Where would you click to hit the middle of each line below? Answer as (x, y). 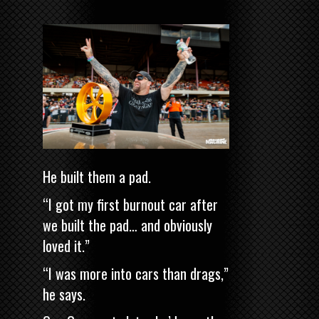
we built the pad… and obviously (127, 225)
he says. (66, 294)
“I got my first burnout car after (130, 205)
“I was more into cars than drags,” (136, 274)
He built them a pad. (97, 177)
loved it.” (66, 246)
